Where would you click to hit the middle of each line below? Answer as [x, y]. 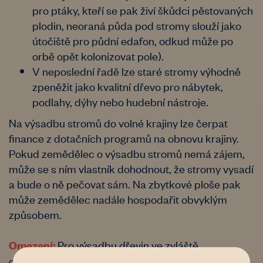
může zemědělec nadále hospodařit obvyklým [118, 198]
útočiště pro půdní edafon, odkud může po [133, 40]
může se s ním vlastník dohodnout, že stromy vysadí [131, 168]
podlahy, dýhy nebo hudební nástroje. [120, 101]
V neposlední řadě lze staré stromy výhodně [136, 70]
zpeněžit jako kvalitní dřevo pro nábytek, [128, 86]
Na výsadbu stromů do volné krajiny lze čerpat [118, 122]
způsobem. [35, 214]
